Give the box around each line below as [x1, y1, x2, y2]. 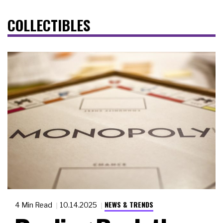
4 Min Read [15, 201, 54, 210]
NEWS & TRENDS [105, 199, 153, 210]
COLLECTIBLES [7, 14, 90, 36]
